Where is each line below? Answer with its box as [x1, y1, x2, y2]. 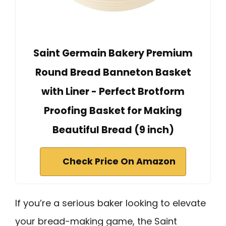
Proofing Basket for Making [44, 104, 182, 118]
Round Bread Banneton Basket [35, 66, 191, 80]
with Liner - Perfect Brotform [41, 85, 185, 99]
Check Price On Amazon [63, 155, 176, 168]
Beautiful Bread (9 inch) [52, 123, 174, 137]
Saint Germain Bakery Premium [33, 46, 193, 61]
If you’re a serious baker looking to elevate [15, 197, 206, 210]
